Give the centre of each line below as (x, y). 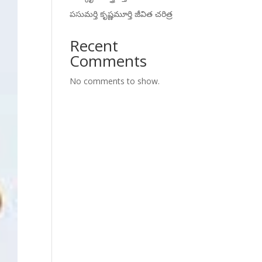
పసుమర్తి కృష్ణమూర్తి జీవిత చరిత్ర (121, 13)
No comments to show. (115, 81)
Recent (94, 45)
